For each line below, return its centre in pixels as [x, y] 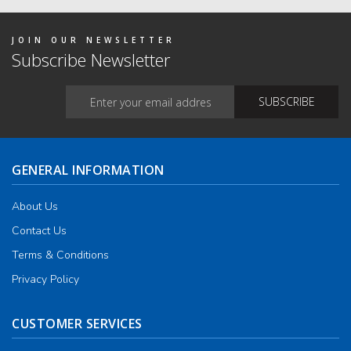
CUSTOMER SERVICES [77, 324]
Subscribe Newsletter [91, 60]
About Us [35, 207]
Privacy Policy [45, 280]
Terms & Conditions [60, 255]
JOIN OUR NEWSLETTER [94, 40]
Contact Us [39, 231]
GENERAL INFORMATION [88, 170]
